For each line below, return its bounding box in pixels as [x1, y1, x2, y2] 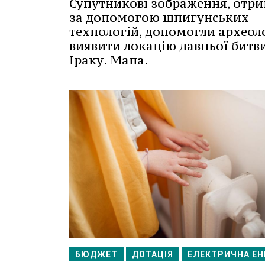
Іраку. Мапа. [69, 51, 148, 68]
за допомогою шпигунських [69, 9, 249, 25]
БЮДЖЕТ [75, 249, 118, 259]
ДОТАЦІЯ [132, 249, 173, 259]
